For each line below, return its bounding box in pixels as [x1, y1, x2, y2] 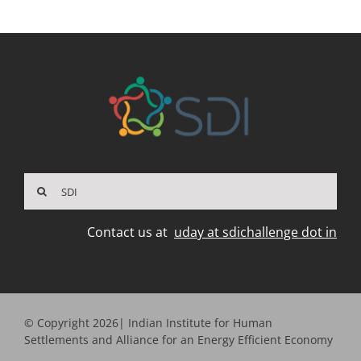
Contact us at [87, 223, 175, 242]
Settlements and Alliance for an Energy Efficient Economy [23, 332, 333, 348]
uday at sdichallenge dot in [174, 223, 338, 242]
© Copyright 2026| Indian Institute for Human [23, 315, 272, 331]
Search [23, 173, 65, 192]
